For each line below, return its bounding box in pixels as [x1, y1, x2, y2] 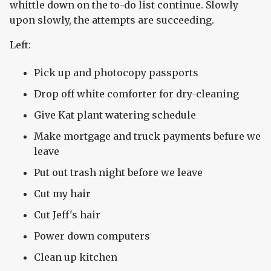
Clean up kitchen [34, 251, 117, 264]
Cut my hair [34, 188, 91, 200]
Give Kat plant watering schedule [34, 109, 196, 122]
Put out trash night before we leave [34, 166, 203, 179]
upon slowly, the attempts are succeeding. [10, 14, 214, 27]
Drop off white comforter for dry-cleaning [34, 88, 239, 100]
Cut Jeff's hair [34, 209, 100, 221]
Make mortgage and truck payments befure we [34, 130, 261, 143]
